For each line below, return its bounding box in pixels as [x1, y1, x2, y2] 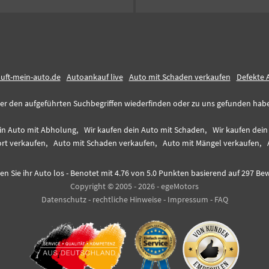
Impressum [167, 194, 208, 205]
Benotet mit [70, 168, 115, 178]
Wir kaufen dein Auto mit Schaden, [84, 124, 207, 135]
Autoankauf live [66, 71, 123, 82]
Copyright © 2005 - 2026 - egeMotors [70, 181, 199, 192]
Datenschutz [41, 194, 86, 205]
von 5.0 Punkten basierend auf [128, 168, 241, 178]
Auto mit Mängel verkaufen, [163, 138, 261, 148]
